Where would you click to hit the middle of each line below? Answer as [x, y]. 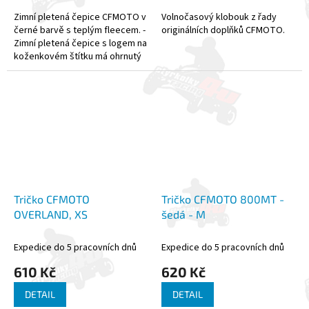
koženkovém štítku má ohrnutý [78, 56]
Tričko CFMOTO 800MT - [223, 199]
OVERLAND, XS [51, 214]
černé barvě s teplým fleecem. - [80, 30]
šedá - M [183, 214]
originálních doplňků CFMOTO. [223, 30]
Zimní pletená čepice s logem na [80, 43]
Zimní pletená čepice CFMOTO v [80, 17]
